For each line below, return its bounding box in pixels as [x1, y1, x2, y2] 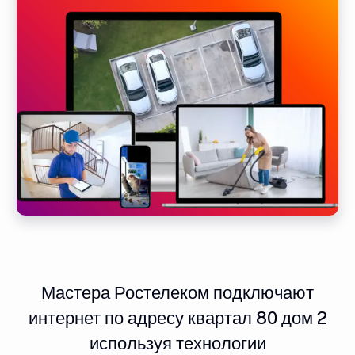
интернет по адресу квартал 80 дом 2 [28, 307, 327, 328]
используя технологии [89, 332, 266, 353]
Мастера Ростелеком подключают [41, 281, 314, 303]
